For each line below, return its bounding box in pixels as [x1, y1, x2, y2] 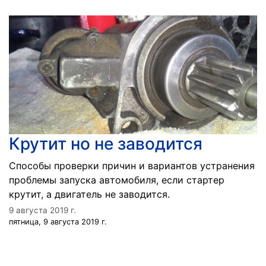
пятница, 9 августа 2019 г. [9, 217, 107, 226]
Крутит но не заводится [9, 134, 202, 154]
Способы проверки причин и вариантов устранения [9, 160, 255, 172]
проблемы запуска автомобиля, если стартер [9, 174, 224, 186]
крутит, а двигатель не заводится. [9, 188, 170, 200]
